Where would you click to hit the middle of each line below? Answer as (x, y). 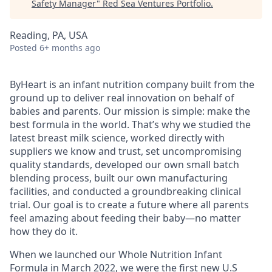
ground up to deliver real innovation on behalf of (122, 98)
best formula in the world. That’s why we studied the (130, 124)
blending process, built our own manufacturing (119, 178)
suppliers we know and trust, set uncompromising (126, 151)
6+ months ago (70, 48)
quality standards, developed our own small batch (124, 165)
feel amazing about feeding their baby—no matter (125, 218)
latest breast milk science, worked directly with (117, 138)
